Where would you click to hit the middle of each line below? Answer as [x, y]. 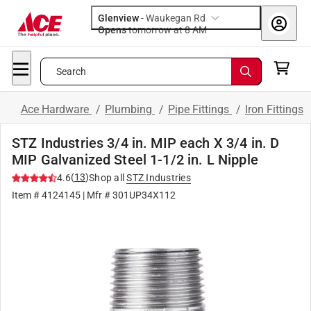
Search [71, 72]
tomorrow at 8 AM [200, 30]
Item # [27, 195]
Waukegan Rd [176, 18]
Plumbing [130, 109]
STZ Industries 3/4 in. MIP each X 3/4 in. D [146, 143]
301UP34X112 [144, 195]
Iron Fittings [274, 109]
